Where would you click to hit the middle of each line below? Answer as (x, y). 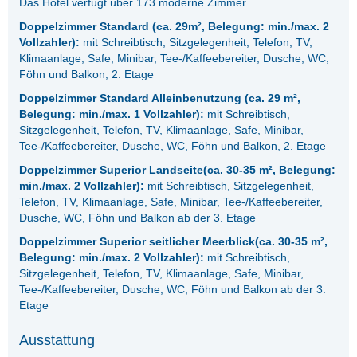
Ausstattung (57, 341)
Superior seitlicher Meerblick (178, 242)
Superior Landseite (152, 170)
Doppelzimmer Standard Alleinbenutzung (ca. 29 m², (160, 98)
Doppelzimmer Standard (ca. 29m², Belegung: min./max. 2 (175, 27)
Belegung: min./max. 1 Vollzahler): (112, 114)
